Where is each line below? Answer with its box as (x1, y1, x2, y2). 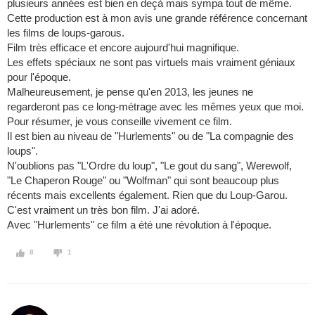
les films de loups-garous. (7, 27, 124, 39)
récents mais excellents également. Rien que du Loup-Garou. (7, 189, 288, 202)
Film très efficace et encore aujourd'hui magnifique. (7, 41, 239, 54)
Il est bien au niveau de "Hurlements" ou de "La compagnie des (7, 130, 294, 143)
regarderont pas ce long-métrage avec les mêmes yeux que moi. (7, 101, 304, 113)
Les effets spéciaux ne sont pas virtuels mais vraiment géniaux (7, 56, 295, 69)
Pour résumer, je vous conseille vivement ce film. (7, 115, 232, 128)
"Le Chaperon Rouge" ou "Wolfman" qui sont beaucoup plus (7, 174, 279, 187)
